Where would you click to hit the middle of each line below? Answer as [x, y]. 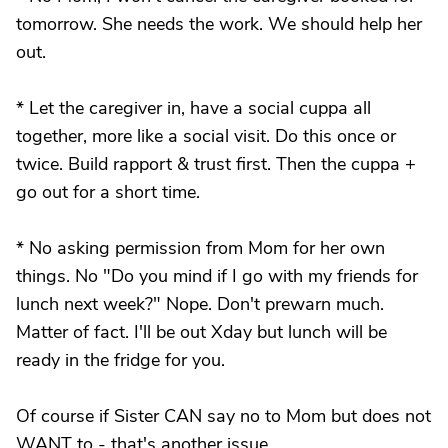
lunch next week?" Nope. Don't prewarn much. [200, 304]
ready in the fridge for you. [120, 360]
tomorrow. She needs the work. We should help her [219, 24]
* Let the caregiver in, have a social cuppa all [193, 108]
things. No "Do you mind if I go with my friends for [217, 276]
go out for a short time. [108, 192]
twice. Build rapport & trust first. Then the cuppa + [216, 164]
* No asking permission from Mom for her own [200, 248]
